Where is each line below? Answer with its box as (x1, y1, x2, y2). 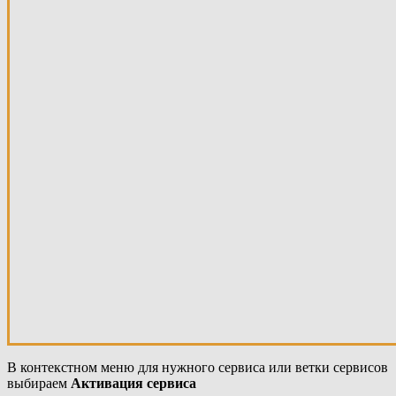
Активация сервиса (71, 376, 196, 392)
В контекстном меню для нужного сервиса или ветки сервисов (7, 360, 388, 376)
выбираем (7, 376, 71, 392)
